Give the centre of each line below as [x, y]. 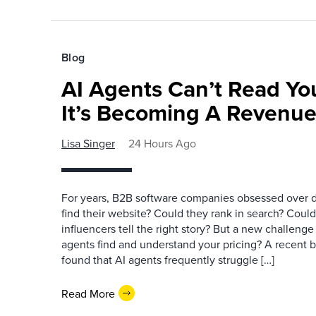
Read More [88, 293]
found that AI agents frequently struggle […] [168, 260]
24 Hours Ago [162, 143]
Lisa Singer [88, 143]
